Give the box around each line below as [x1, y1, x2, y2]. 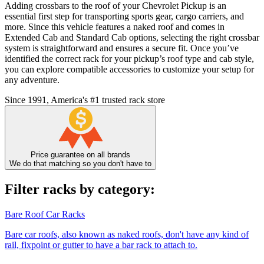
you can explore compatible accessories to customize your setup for [5, 64, 254, 75]
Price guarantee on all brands [31, 150, 130, 160]
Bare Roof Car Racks [5, 209, 85, 220]
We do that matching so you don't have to [9, 159, 151, 169]
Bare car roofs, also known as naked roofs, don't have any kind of [5, 229, 249, 240]
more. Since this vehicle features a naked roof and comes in [5, 22, 225, 32]
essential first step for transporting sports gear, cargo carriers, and [5, 11, 244, 22]
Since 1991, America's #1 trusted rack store [5, 95, 165, 105]
